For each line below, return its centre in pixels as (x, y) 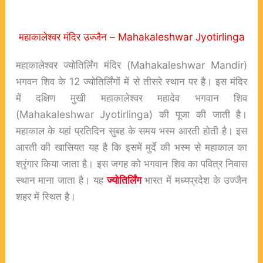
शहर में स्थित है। (45, 197)
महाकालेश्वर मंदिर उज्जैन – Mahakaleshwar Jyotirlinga (131, 37)
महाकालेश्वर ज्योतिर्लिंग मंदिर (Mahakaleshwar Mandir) (131, 65)
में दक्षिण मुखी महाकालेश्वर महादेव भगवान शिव (131, 98)
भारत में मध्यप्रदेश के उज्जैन (194, 180)
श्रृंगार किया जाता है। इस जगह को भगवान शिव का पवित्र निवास (131, 164)
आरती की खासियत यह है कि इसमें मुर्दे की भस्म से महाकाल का (131, 147)
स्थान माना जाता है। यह (61, 180)
